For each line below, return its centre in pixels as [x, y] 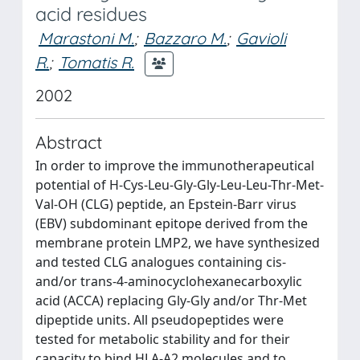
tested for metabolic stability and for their [163, 339]
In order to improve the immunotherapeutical [175, 166]
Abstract [69, 142]
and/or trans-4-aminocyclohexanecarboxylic [169, 281]
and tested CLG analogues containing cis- [161, 262]
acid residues [91, 14]
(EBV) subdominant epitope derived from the [172, 223]
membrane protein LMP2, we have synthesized [178, 243]
